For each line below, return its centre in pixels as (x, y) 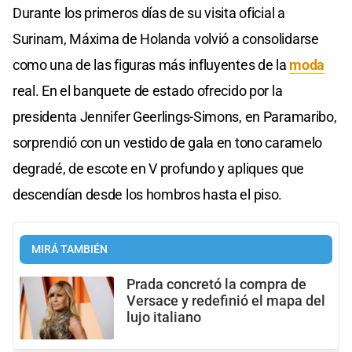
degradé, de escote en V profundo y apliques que (158, 168)
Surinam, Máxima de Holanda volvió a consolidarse (166, 38)
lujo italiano (164, 317)
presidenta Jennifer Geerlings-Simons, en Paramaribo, (175, 116)
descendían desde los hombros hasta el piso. (148, 194)
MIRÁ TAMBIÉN (70, 249)
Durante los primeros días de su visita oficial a (149, 13)
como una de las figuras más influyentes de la (151, 64)
